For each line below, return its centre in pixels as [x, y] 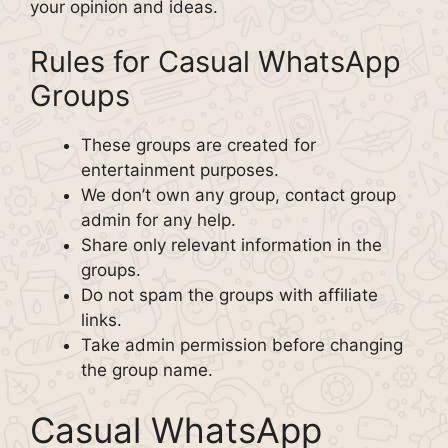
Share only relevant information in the [231, 245]
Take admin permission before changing [242, 345]
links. [101, 320]
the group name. [147, 370]
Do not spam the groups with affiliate [229, 295]
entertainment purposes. [180, 170]
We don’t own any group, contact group [238, 195]
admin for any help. [158, 220]
